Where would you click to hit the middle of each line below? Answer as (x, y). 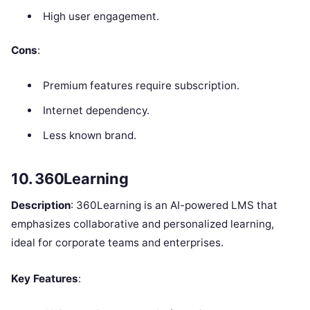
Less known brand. (89, 135)
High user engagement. (101, 17)
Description (41, 206)
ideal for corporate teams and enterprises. (117, 243)
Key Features (45, 279)
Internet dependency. (96, 110)
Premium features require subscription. (141, 85)
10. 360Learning (70, 178)
